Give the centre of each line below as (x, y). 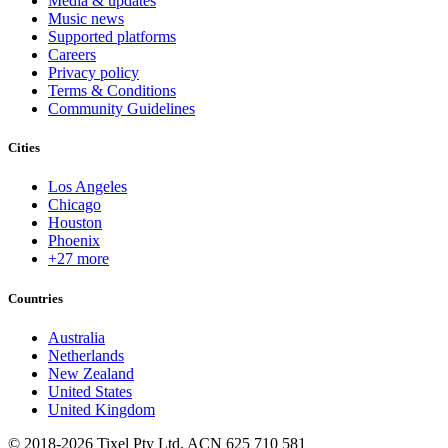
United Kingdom (101, 409)
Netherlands (86, 355)
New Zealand (91, 373)
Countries (35, 298)
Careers (72, 55)
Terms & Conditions (112, 91)
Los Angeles (87, 187)
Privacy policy (93, 73)
